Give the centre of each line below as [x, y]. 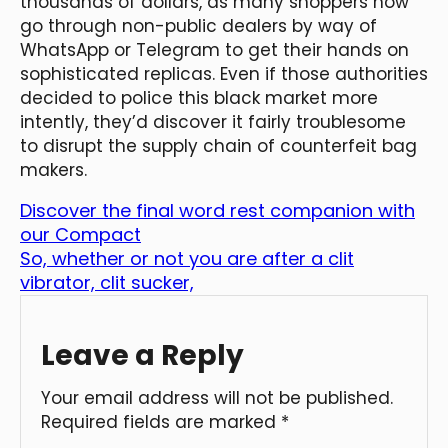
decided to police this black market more [199, 97]
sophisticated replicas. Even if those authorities [224, 73]
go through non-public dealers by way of [198, 25]
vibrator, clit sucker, [107, 282]
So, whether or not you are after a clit [187, 258]
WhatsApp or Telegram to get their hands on [214, 49]
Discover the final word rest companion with [217, 210]
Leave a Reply [142, 355]
